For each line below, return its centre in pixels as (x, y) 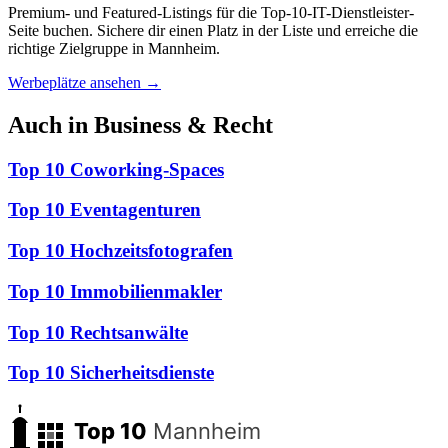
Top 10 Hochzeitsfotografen (120, 251)
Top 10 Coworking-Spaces (116, 169)
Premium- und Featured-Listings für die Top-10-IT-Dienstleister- (211, 12)
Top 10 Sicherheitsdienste (111, 373)
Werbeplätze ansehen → (84, 82)
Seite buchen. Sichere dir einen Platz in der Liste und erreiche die (213, 30)
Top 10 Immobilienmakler (115, 291)
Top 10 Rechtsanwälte (98, 332)
